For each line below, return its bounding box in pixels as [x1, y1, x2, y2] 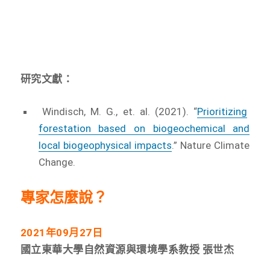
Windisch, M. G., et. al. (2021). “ [42, 105, 198, 118]
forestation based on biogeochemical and [38, 122, 250, 134]
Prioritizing [197, 105, 248, 118]
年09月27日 [45, 226, 103, 239]
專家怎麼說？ [20, 189, 107, 206]
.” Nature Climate [172, 139, 250, 151]
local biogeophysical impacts [38, 139, 172, 151]
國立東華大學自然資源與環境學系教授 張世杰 [20, 243, 234, 256]
